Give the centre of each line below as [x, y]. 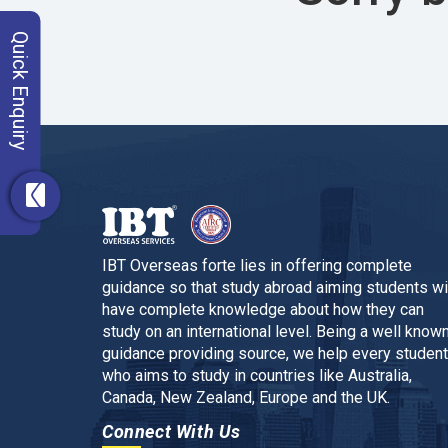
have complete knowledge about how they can [263, 310]
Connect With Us [171, 432]
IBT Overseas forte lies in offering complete [257, 266]
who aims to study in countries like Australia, [257, 376]
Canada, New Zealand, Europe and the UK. [246, 398]
